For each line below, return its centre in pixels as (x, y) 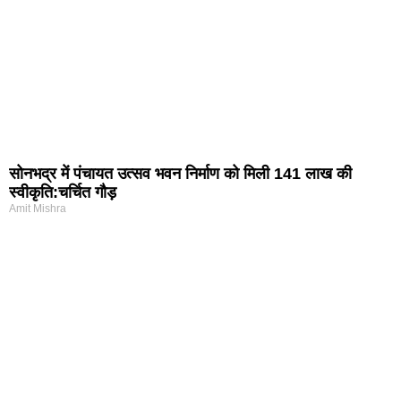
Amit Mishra (38, 209)
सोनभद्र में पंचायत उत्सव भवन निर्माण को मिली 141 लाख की (180, 174)
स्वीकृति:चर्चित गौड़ (63, 193)
